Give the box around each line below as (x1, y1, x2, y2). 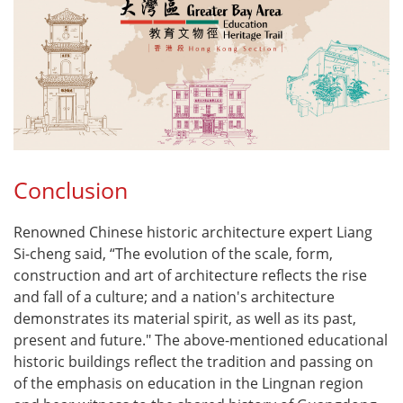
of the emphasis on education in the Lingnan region (13, 373, 363, 394)
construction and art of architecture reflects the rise (13, 265, 367, 286)
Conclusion (13, 175, 128, 206)
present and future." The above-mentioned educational (13, 330, 388, 351)
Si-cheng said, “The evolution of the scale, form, (13, 244, 333, 264)
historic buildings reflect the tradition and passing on (13, 352, 373, 372)
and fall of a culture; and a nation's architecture (13, 287, 335, 308)
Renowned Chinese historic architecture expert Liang (13, 222, 372, 243)
